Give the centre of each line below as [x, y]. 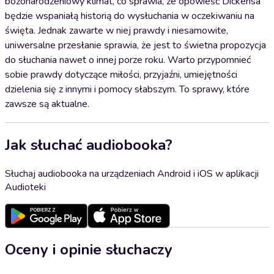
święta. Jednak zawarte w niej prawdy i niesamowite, [117, 31]
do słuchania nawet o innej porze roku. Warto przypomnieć [128, 60]
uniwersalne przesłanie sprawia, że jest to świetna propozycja [135, 45]
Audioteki [25, 187]
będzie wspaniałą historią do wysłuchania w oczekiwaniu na [130, 16]
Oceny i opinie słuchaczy [89, 249]
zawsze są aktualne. [47, 104]
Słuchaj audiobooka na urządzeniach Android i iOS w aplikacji [132, 173]
